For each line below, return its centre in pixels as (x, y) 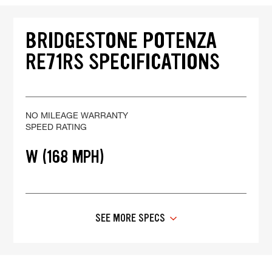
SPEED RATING (56, 127)
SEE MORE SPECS (130, 218)
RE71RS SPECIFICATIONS (123, 62)
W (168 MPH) (65, 157)
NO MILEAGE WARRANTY (77, 115)
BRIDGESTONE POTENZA (121, 41)
